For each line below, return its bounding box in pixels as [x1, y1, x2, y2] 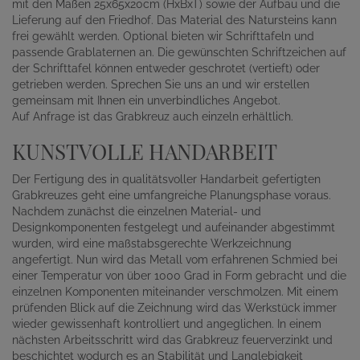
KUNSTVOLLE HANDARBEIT [12, 137, 277, 166]
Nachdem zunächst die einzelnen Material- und [12, 205, 261, 218]
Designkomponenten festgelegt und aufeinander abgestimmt [12, 221, 335, 234]
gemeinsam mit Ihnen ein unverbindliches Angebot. [12, 94, 280, 107]
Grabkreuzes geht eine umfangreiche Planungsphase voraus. [12, 189, 331, 202]
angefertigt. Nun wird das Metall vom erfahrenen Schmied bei [12, 253, 337, 266]
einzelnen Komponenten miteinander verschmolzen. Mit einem [12, 285, 338, 298]
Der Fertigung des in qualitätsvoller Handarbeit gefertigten [12, 173, 321, 186]
